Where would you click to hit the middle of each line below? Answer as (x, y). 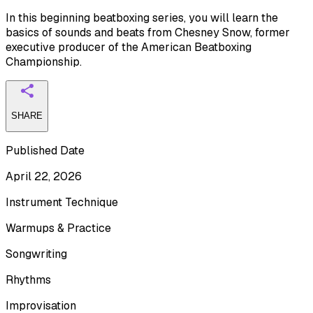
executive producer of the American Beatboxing (129, 47)
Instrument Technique (62, 203)
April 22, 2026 (44, 177)
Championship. (44, 61)
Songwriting (36, 254)
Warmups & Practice (58, 228)
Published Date (45, 151)
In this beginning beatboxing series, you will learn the (142, 17)
